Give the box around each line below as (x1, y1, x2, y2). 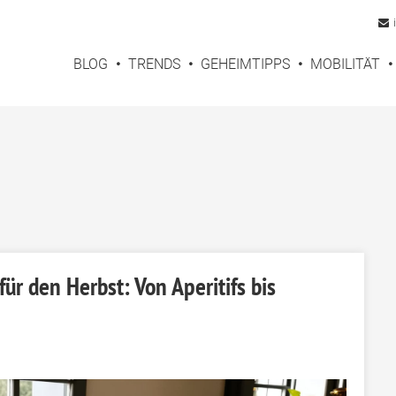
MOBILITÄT (310, 55, 380, 72)
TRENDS (128, 55, 180, 72)
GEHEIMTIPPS (201, 55, 290, 72)
